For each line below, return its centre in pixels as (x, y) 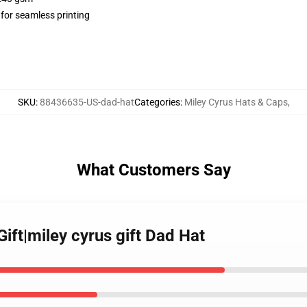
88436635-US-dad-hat (87, 102)
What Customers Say (153, 170)
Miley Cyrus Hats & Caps (236, 102)
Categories (157, 102)
